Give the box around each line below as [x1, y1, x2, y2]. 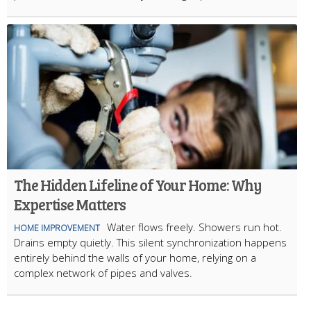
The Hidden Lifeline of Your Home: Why [14, 174, 262, 195]
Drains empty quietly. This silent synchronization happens [14, 235, 287, 249]
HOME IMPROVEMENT [14, 221, 100, 234]
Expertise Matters [14, 193, 126, 215]
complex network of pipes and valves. [14, 265, 192, 280]
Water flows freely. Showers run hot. [107, 219, 282, 234]
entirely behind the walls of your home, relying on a [14, 250, 256, 264]
